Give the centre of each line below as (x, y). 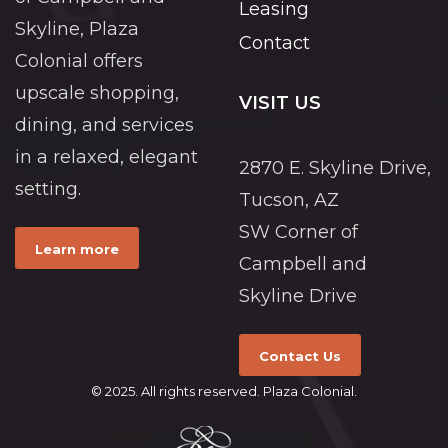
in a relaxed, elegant (106, 157)
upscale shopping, (97, 93)
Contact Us (300, 355)
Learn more (77, 248)
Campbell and (303, 264)
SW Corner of (298, 232)
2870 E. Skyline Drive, (335, 168)
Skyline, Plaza (77, 29)
